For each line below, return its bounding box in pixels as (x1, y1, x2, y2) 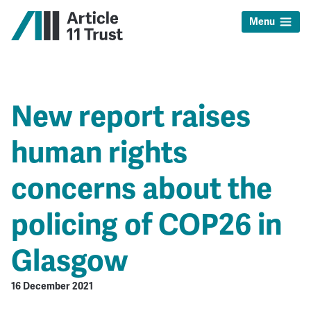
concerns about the (10, 169, 272, 208)
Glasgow (10, 241, 128, 280)
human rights (10, 133, 187, 171)
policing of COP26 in (10, 205, 282, 244)
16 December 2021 (10, 279, 93, 292)
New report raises (10, 96, 251, 135)
